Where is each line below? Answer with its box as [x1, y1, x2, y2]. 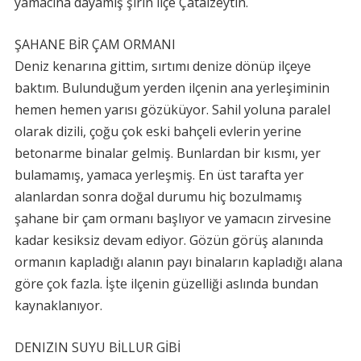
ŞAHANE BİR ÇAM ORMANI [14, 35, 176, 53]
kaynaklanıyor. [14, 297, 102, 314]
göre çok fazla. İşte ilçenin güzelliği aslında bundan [14, 275, 318, 293]
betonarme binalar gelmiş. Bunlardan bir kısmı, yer [14, 144, 321, 162]
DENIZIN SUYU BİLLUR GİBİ [14, 338, 180, 356]
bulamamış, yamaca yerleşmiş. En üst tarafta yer [14, 166, 304, 184]
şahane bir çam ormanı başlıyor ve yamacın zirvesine [14, 210, 331, 227]
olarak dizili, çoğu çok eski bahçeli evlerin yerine [14, 122, 301, 140]
